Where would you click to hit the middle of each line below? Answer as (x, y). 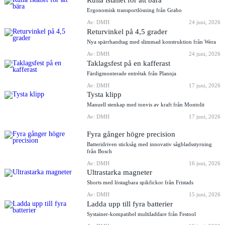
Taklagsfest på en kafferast (129, 63)
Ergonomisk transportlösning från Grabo (135, 10)
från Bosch (100, 151)
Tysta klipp (104, 94)
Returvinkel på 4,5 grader (127, 31)
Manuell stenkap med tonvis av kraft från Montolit (146, 105)
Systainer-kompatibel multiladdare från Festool (142, 214)
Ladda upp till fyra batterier (130, 203)
